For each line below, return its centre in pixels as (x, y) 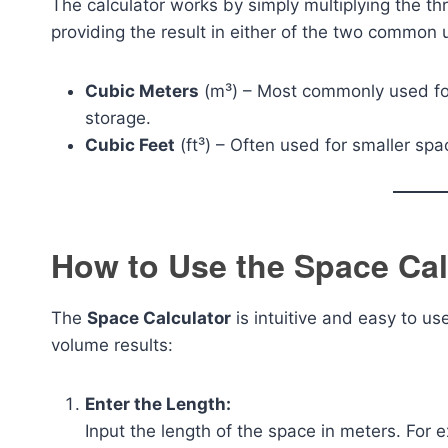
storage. (118, 118)
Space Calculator (159, 318)
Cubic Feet (130, 145)
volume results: (112, 345)
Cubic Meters (142, 91)
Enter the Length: (158, 404)
